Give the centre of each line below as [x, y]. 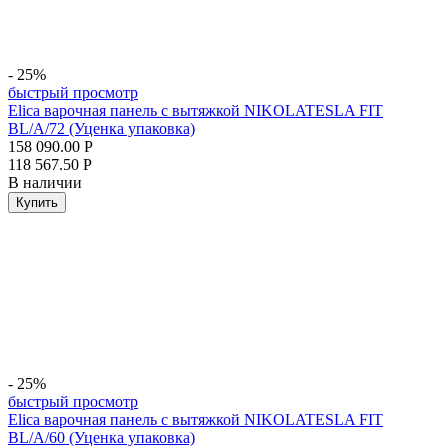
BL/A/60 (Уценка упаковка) [101, 437]
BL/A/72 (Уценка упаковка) [101, 128]
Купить [37, 202]
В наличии [45, 182]
